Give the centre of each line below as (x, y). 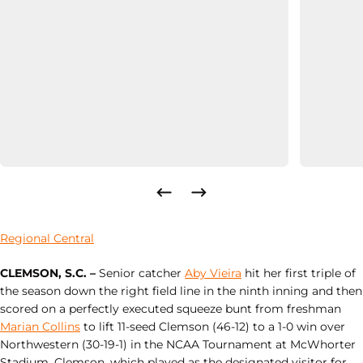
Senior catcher (140, 273)
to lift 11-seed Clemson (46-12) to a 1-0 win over (213, 327)
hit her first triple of (299, 273)
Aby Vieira (213, 273)
